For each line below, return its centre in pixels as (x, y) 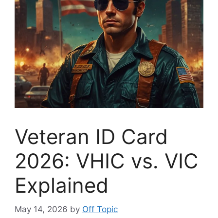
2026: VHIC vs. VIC (107, 161)
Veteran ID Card (91, 136)
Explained (62, 185)
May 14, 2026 (41, 209)
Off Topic (100, 209)
